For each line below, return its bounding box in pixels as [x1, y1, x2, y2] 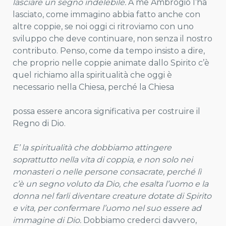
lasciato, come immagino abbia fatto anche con [13, 10, 200, 19]
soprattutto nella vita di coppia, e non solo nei [13, 155, 193, 164]
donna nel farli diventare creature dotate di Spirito [13, 191, 211, 201]
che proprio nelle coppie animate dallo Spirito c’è [13, 58, 209, 68]
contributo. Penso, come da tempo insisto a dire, [13, 46, 205, 55]
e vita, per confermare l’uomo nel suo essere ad [13, 203, 201, 213]
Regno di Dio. [13, 119, 66, 128]
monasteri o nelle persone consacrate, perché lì [13, 167, 201, 177]
